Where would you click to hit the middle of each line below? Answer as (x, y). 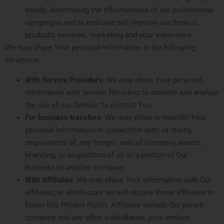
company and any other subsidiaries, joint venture (107, 217)
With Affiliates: (50, 180)
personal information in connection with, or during (108, 130)
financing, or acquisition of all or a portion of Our (106, 155)
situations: (23, 60)
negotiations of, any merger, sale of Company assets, (113, 142)
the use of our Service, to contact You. (89, 105)
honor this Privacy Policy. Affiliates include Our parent (114, 205)
